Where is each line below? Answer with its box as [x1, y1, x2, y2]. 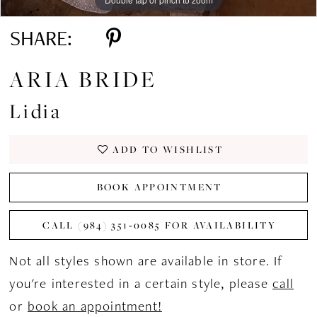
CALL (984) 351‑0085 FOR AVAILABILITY [42, 218, 277, 231]
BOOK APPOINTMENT [96, 180, 222, 194]
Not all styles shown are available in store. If [9, 252, 284, 270]
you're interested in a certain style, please [9, 275, 273, 293]
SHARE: [10, 24, 73, 52]
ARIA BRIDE [9, 64, 157, 94]
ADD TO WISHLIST [113, 143, 224, 156]
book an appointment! [28, 297, 162, 316]
